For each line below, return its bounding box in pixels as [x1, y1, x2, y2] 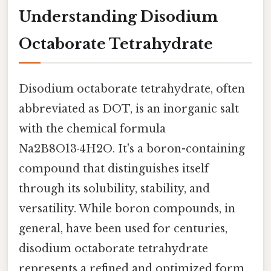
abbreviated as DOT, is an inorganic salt [19, 102, 239, 116]
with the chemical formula [19, 122, 166, 136]
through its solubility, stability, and [19, 182, 210, 196]
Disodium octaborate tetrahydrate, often [19, 82, 245, 96]
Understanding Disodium [19, 8, 218, 26]
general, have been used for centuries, [19, 222, 227, 236]
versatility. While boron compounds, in [19, 202, 235, 216]
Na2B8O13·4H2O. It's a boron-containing [19, 142, 245, 156]
